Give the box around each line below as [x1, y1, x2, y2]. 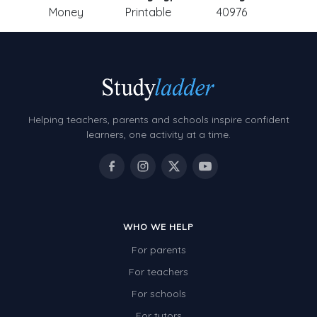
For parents [131, 243, 186, 257]
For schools [131, 287, 186, 301]
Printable [125, 5, 171, 19]
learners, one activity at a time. [86, 128, 231, 142]
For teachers [129, 265, 188, 279]
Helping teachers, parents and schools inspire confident [28, 113, 289, 127]
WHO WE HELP [123, 221, 194, 233]
